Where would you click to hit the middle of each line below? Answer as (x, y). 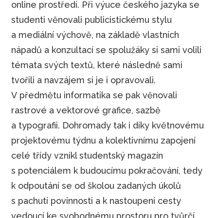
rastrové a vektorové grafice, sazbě (86, 110)
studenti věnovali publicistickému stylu (91, 19)
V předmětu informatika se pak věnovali (94, 95)
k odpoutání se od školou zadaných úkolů (96, 185)
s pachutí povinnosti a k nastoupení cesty (96, 200)
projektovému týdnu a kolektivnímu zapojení (103, 140)
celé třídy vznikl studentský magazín (87, 155)
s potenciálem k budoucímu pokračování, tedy (107, 170)
